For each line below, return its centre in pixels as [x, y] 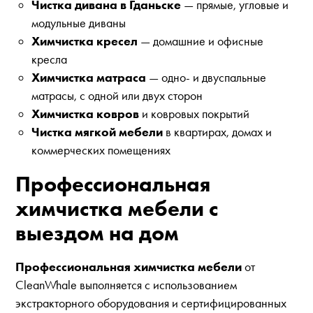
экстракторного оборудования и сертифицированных [151, 303]
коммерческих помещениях [101, 150]
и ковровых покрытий [194, 114]
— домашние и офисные [200, 41]
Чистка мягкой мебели [97, 132]
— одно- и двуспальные [206, 78]
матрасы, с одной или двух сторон [117, 96]
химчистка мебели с [117, 209]
